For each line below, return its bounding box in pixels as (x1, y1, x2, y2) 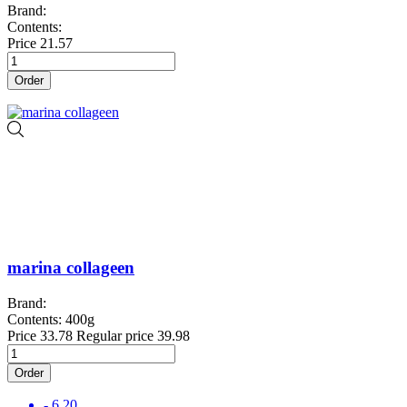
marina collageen (7, 258, 134, 278)
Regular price (76, 327, 154, 343)
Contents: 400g (7, 311, 94, 327)
